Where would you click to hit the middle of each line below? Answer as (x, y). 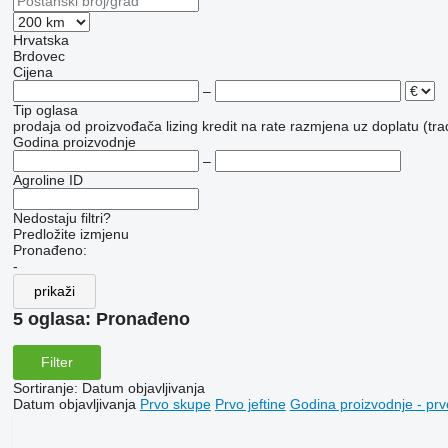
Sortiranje (43, 387)
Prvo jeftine (250, 403)
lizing (181, 125)
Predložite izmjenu (70, 233)
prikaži (54, 291)
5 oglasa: (54, 318)
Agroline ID (47, 179)
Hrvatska (40, 39)
